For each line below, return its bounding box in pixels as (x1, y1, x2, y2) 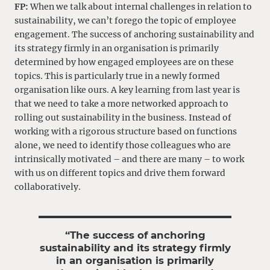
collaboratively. (14, 181, 81, 193)
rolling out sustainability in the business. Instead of (14, 112, 231, 124)
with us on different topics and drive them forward (14, 168, 225, 179)
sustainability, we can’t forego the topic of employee (14, 15, 236, 27)
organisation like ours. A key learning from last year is (14, 84, 240, 96)
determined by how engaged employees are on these (14, 57, 234, 68)
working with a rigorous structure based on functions (14, 126, 237, 137)
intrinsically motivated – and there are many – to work (14, 154, 244, 165)
